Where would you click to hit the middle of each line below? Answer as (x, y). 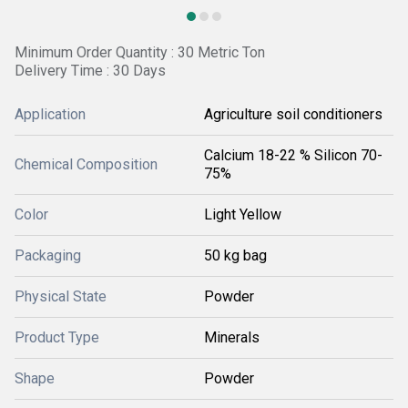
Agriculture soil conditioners (293, 114)
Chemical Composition (86, 164)
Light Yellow (243, 214)
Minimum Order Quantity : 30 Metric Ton (140, 52)
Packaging (48, 255)
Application (50, 114)
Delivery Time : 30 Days (90, 71)
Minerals (232, 337)
